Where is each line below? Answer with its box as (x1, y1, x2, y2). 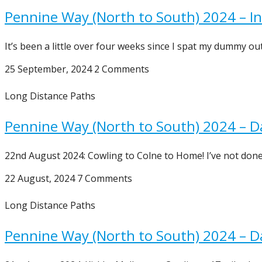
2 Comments (94, 63, 149, 75)
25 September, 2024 (5, 63, 94, 75)
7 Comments (77, 172, 132, 185)
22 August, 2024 (5, 172, 77, 185)
